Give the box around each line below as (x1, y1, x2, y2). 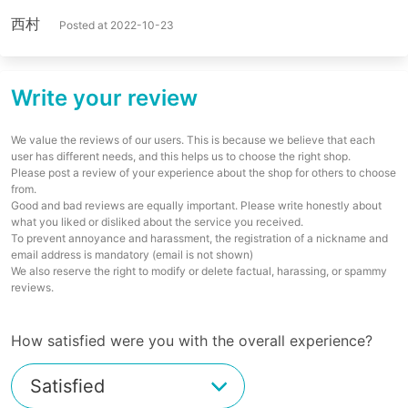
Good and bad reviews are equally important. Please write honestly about (11, 198, 382, 212)
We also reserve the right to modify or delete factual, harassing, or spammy (11, 263, 387, 278)
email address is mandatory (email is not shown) (11, 247, 253, 261)
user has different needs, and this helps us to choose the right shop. (11, 148, 351, 163)
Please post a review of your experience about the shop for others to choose (11, 165, 396, 179)
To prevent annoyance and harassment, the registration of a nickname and (11, 230, 388, 245)
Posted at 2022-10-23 (59, 17, 174, 32)
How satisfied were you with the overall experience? (11, 331, 372, 350)
